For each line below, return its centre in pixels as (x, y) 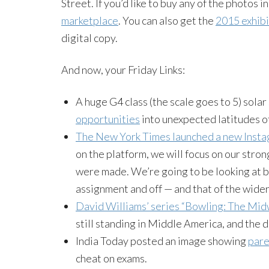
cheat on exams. (111, 258)
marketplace (90, 20)
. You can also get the (167, 20)
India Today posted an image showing (162, 240)
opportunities (108, 119)
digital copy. (89, 38)
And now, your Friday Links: (123, 69)
